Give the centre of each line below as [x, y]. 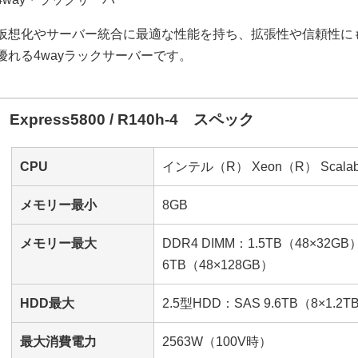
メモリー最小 [58, 205]
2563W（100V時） [217, 342]
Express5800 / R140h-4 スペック [132, 120]
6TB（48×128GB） [218, 265]
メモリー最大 [58, 244]
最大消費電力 [58, 342]
